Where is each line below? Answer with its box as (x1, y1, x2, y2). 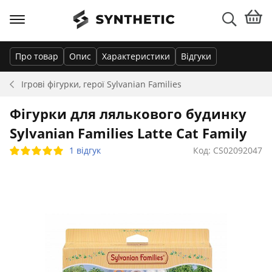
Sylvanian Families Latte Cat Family (10, 124, 247, 142)
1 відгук (69, 144, 101, 156)
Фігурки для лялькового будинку (10, 104, 246, 123)
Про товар (15, 50, 58, 62)
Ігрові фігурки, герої (21, 78, 107, 90)
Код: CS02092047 (193, 144, 262, 156)
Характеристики (102, 50, 170, 62)
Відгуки (181, 50, 211, 62)
